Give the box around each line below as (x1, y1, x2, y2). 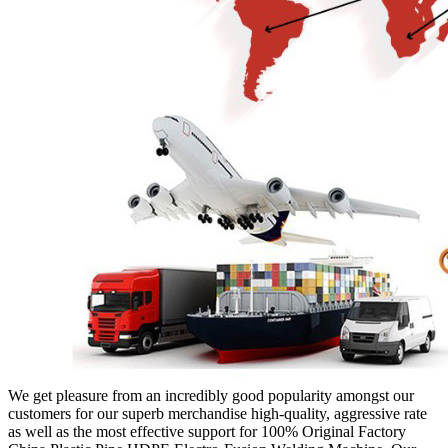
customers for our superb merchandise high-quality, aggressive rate (8, 404, 427, 422)
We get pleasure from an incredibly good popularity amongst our (8, 386, 414, 404)
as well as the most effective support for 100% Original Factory (8, 422, 406, 440)
